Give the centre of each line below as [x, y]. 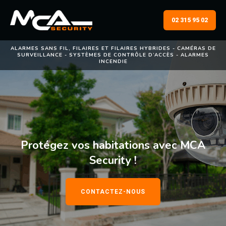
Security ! [113, 160]
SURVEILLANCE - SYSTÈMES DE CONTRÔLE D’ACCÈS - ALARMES [113, 55]
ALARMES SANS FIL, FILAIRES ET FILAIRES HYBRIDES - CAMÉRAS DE [113, 48]
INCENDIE [113, 62]
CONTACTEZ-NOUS [113, 192]
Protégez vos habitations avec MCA [113, 145]
